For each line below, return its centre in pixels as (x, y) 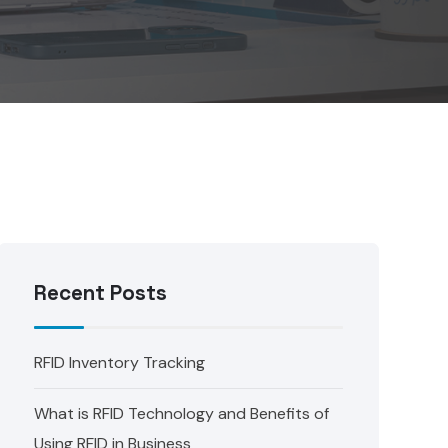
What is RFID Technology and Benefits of (182, 413)
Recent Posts (101, 293)
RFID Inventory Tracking (120, 362)
